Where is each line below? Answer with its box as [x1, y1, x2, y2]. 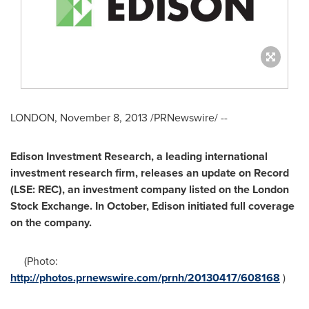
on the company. [10, 215, 92, 231]
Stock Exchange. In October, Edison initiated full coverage [10, 198, 295, 215]
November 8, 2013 [60, 110, 148, 126]
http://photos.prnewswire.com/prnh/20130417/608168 [10, 270, 280, 286]
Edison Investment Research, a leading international [10, 148, 268, 165]
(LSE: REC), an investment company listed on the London [10, 181, 289, 198]
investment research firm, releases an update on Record [10, 165, 289, 181]
